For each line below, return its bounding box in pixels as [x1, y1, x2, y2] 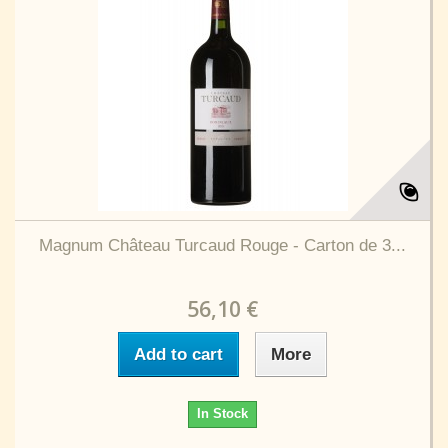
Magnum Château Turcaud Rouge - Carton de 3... [39, 236, 406, 255]
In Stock [197, 406, 248, 421]
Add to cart [134, 345, 223, 364]
